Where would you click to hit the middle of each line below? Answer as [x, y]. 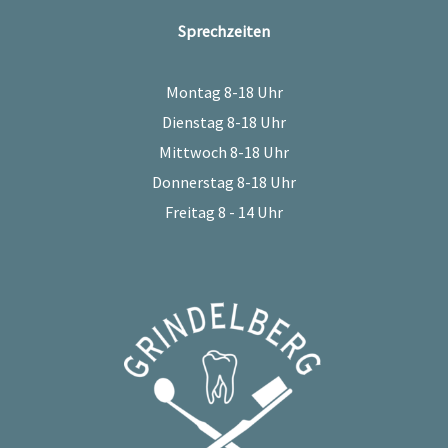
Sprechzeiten [224, 30]
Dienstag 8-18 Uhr [224, 121]
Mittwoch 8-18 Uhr [224, 151]
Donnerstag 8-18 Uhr [224, 181]
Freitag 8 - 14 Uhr [224, 211]
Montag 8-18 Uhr [224, 91]
